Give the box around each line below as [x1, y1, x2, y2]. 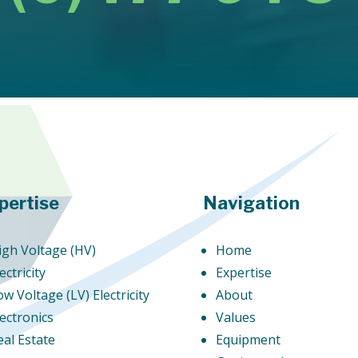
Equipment [215, 330, 280, 348]
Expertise [215, 263, 272, 281]
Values [215, 308, 256, 326]
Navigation [202, 192, 300, 213]
